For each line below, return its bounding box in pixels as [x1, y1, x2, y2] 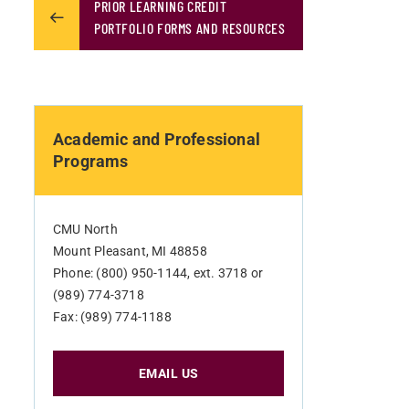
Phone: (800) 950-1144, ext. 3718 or [53, 266, 263, 280]
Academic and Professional [53, 130, 260, 149]
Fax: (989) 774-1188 [53, 309, 172, 324]
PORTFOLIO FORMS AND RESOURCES [94, 19, 286, 37]
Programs [53, 152, 129, 171]
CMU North [53, 222, 118, 236]
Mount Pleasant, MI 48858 [53, 244, 207, 258]
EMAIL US [138, 366, 199, 381]
